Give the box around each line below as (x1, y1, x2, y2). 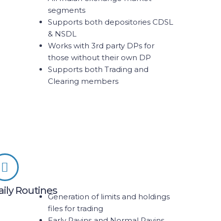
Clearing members (47, 76, 118, 86)
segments (47, 5, 85, 15)
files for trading (47, 204, 103, 213)
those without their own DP (47, 53, 151, 62)
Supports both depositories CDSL (47, 17, 173, 27)
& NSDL (47, 29, 76, 38)
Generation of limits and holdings (47, 192, 170, 201)
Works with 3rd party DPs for (47, 41, 154, 50)
